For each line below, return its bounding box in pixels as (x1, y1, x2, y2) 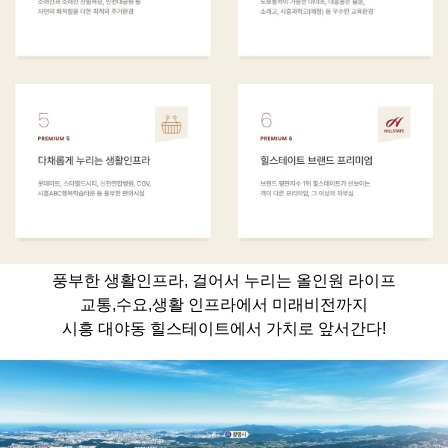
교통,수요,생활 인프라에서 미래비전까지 (80, 295, 368, 313)
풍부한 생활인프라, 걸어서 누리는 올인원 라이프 (52, 271, 396, 289)
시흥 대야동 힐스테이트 (62, 319, 230, 337)
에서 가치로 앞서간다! (230, 319, 386, 337)
